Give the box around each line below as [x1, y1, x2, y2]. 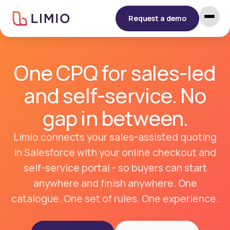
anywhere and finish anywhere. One [33, 177, 197, 190]
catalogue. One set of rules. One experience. [11, 192, 219, 205]
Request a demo [128, 13, 186, 23]
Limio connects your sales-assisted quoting [13, 130, 217, 144]
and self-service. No [24, 81, 206, 109]
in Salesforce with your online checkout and [14, 146, 216, 159]
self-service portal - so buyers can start [23, 161, 207, 175]
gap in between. [42, 104, 188, 132]
